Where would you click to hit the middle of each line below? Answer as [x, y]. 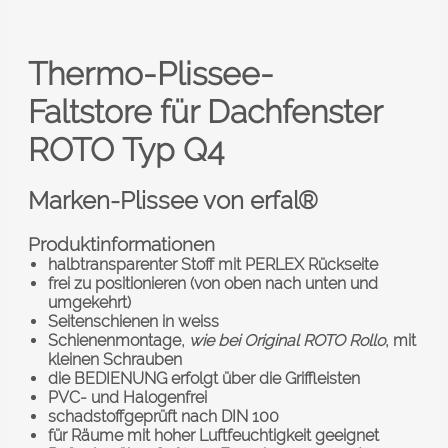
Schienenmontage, [118, 340]
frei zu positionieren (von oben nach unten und [213, 283]
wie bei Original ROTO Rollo [287, 340]
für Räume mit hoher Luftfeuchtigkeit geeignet [213, 435]
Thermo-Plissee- [151, 73]
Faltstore [94, 111]
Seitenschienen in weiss [135, 321]
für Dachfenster [271, 111]
